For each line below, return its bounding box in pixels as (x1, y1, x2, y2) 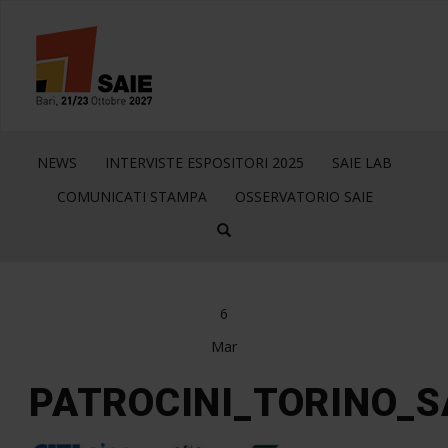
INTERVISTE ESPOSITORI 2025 (105, 153, 304, 172)
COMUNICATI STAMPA (56, 187, 207, 206)
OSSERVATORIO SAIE (234, 187, 373, 206)
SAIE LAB (332, 153, 392, 172)
